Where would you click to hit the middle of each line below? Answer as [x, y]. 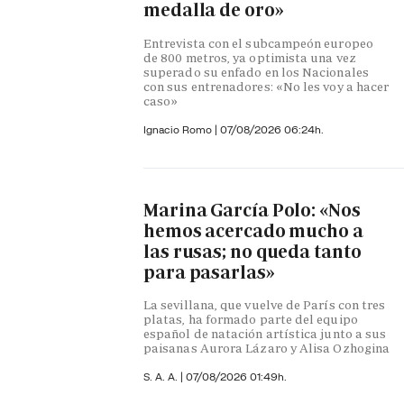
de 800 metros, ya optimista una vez [250, 57]
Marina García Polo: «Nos [252, 210]
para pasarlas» [209, 272]
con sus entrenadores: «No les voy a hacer [266, 86]
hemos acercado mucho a [253, 230]
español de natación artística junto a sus [265, 334]
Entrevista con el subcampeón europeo [258, 43]
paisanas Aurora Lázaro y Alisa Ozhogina [267, 349]
